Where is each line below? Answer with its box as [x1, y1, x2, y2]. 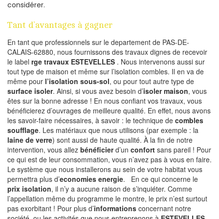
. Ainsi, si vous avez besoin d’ [53, 86, 143, 96]
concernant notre [136, 203, 191, 213]
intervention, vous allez [7, 144, 80, 154]
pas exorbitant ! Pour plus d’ [7, 203, 94, 213]
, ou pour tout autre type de [109, 76, 194, 86]
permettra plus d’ [7, 174, 60, 184]
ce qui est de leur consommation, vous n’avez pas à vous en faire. [7, 154, 212, 164]
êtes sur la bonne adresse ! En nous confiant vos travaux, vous [7, 95, 202, 106]
